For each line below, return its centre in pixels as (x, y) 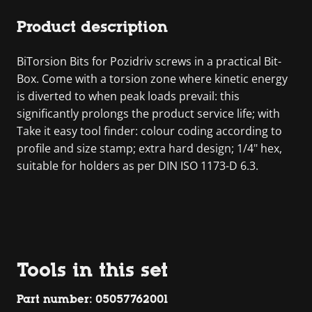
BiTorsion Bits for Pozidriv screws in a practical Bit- (149, 61)
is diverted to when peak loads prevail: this (128, 96)
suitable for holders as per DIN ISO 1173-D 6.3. (138, 165)
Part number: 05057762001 (92, 299)
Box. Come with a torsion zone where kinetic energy (152, 78)
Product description (92, 26)
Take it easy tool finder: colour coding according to (149, 131)
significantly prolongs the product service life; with (148, 113)
